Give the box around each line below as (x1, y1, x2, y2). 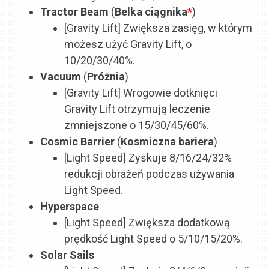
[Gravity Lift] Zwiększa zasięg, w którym (64, 21, 253, 34)
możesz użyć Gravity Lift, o (64, 37, 192, 50)
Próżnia (87, 70, 125, 83)
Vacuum (40, 70, 84, 83)
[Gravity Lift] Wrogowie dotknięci (64, 86, 218, 99)
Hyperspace (40, 199, 100, 213)
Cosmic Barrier (40, 134, 118, 148)
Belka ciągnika (115, 5, 188, 18)
